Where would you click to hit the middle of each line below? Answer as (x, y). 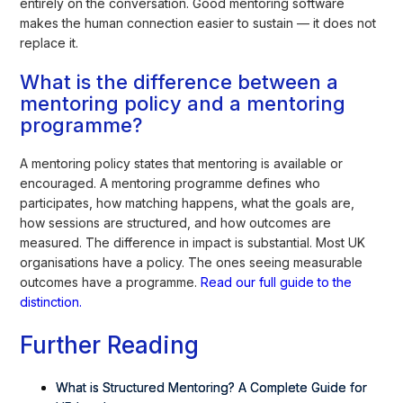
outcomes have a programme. (111, 282)
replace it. (49, 42)
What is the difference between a (179, 81)
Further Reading (110, 345)
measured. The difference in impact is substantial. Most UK (193, 242)
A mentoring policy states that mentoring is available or (182, 163)
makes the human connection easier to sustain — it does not (198, 22)
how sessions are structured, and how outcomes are (176, 222)
